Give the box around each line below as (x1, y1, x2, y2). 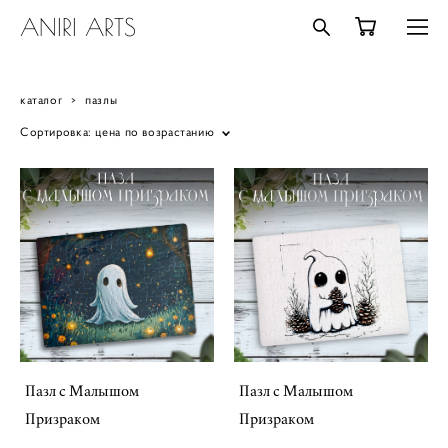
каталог (20, 92, 63, 107)
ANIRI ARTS (20, 13, 136, 41)
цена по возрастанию (95, 124, 215, 139)
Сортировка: (20, 124, 92, 139)
